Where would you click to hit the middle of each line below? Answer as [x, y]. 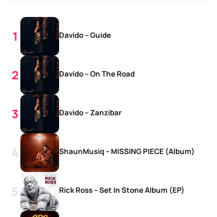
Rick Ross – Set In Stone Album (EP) [122, 190]
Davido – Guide [85, 35]
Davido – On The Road [97, 74]
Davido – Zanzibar [90, 112]
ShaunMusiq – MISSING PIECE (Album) [127, 151]
